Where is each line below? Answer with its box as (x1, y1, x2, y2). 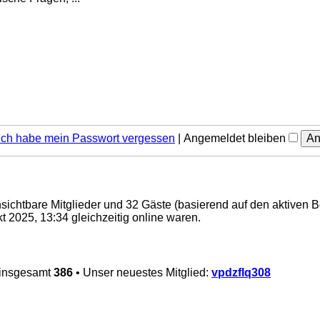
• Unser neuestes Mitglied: (73, 266, 211, 279)
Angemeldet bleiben (184, 131, 289, 144)
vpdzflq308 (211, 266, 271, 279)
